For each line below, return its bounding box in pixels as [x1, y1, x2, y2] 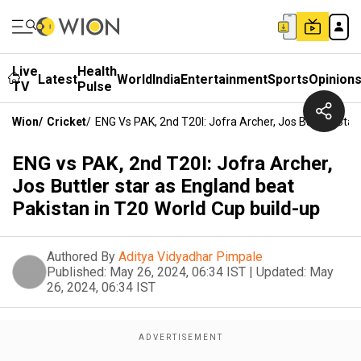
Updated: [256, 264, 306, 280]
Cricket [47, 115, 86, 128]
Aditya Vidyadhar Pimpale [118, 249, 263, 264]
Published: [47, 264, 106, 280]
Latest [38, 71, 77, 87]
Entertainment [180, 71, 268, 87]
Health [77, 64, 117, 79]
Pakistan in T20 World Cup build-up [12, 197, 320, 220]
